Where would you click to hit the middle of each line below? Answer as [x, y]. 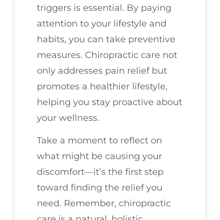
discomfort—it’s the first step [100, 172]
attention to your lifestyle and [102, 23]
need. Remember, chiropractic [104, 204]
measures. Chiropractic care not [107, 55]
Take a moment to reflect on [99, 141]
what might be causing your [99, 156]
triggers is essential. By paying [104, 8]
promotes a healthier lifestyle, [102, 86]
